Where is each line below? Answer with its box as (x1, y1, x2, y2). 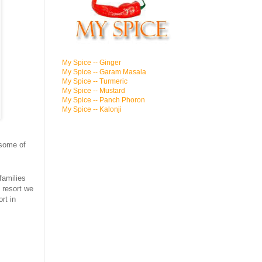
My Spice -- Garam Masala (62, 68, 146, 76)
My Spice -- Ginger (62, 58, 121, 67)
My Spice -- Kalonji (62, 105, 122, 113)
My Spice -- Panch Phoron (62, 96, 145, 104)
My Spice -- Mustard (62, 87, 125, 95)
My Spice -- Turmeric (62, 77, 127, 85)
